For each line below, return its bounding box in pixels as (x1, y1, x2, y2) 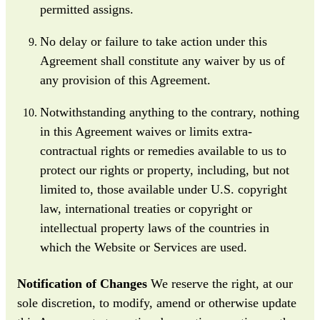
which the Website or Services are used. (40, 239, 247, 254)
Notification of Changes (17, 276, 147, 291)
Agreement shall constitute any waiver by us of (40, 53, 285, 68)
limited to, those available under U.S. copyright (40, 181, 287, 196)
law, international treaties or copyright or (40, 201, 252, 216)
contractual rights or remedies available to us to (40, 143, 286, 158)
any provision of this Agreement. (40, 72, 211, 87)
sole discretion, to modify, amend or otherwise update (17, 295, 296, 310)
